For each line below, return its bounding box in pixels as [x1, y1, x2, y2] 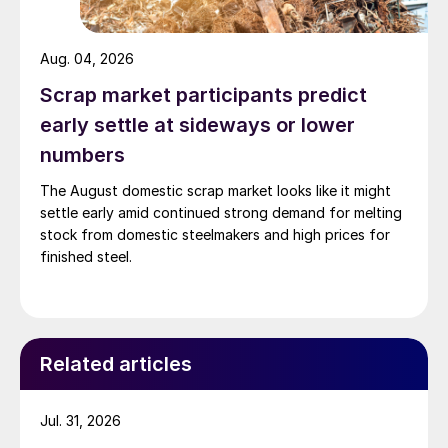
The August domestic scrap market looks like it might [40, 182, 391, 200]
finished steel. [40, 248, 132, 266]
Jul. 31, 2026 [40, 412, 121, 430]
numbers [40, 143, 125, 168]
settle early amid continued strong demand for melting [40, 204, 402, 222]
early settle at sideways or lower [40, 113, 355, 138]
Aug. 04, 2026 [40, 50, 134, 68]
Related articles [40, 352, 192, 377]
